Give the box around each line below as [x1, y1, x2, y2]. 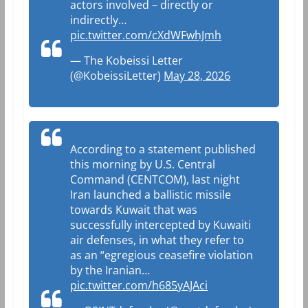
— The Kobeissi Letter [70, 52, 184, 68]
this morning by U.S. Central [70, 156, 216, 172]
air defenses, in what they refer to [70, 232, 245, 247]
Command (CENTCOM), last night [70, 171, 241, 187]
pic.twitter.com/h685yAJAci [70, 277, 208, 293]
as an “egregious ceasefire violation [70, 247, 254, 263]
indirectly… [70, 12, 127, 27]
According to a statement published [70, 141, 256, 157]
